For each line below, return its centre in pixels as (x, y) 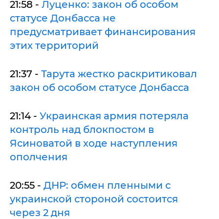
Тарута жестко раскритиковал (119, 74)
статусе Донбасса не (63, 18)
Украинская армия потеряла (114, 116)
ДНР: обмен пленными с (107, 185)
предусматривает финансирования (103, 32)
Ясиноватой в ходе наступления (94, 143)
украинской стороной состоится (94, 199)
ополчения (39, 157)
